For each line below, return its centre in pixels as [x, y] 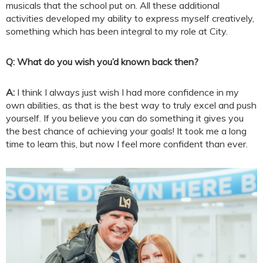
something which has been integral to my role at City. [117, 31]
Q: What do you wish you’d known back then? [102, 61]
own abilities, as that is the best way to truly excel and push [131, 105]
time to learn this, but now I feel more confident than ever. [127, 144]
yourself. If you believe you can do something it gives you [125, 118]
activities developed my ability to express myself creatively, [130, 18]
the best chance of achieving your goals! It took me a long [126, 131]
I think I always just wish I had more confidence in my [127, 92]
